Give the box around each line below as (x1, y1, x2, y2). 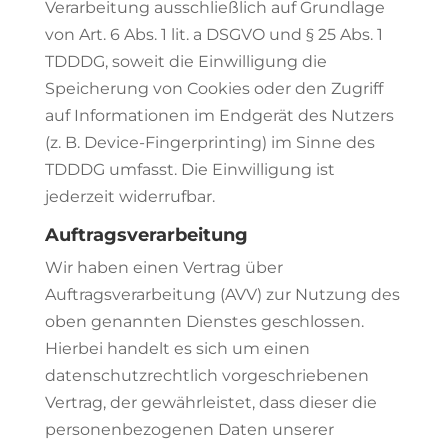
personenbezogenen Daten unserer (44, 420, 334, 439)
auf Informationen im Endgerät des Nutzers (44, 106, 394, 125)
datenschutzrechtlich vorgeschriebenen (44, 366, 369, 385)
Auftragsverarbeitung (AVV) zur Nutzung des (44, 285, 400, 304)
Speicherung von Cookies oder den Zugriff (44, 79, 383, 98)
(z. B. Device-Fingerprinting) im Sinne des (44, 133, 375, 152)
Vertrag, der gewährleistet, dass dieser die (44, 393, 377, 412)
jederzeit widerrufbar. (44, 187, 215, 206)
